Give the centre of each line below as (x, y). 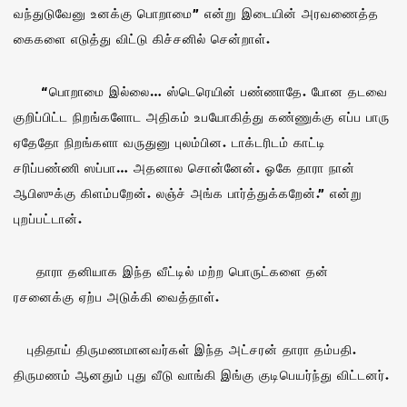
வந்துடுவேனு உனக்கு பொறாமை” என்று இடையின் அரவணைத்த (196, 13)
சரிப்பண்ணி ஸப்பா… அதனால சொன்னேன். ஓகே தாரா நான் (184, 167)
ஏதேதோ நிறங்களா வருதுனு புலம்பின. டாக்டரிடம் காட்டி (170, 142)
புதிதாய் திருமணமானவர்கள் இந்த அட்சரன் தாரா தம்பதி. (185, 349)
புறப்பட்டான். (48, 218)
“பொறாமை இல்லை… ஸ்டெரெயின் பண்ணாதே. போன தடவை (201, 91)
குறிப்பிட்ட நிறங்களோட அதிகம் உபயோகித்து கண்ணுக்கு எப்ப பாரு (202, 116)
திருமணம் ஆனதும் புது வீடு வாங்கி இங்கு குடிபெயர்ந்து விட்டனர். (202, 374)
